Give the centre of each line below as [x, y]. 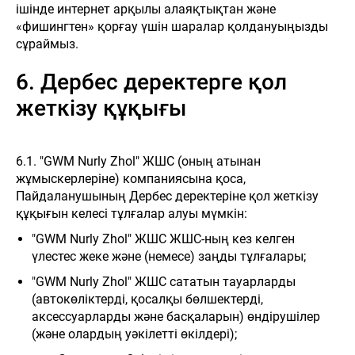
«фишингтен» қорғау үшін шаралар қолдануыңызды [172, 27]
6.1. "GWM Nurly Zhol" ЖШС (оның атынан [138, 161]
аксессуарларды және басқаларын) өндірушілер [176, 317]
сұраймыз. [47, 44]
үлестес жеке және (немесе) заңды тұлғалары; [169, 256]
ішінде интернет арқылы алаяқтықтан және [146, 9]
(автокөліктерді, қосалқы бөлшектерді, [147, 299]
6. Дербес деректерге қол [151, 82]
